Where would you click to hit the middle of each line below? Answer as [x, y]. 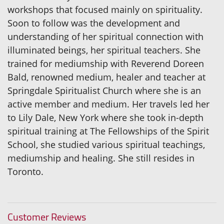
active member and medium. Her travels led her [108, 104]
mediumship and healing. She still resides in [101, 158]
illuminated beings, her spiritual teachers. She [104, 50]
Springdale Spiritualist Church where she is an [104, 90]
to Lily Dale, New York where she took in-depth [105, 117]
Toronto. [25, 171]
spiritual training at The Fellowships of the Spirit [108, 131]
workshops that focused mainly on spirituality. [105, 9]
